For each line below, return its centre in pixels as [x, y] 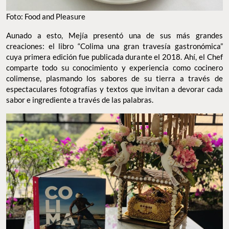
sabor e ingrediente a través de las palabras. [80, 99]
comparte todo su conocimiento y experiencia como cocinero [114, 67]
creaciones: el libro [40, 46]
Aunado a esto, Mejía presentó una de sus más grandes [114, 35]
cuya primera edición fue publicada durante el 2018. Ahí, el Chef [114, 56]
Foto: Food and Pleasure [46, 16]
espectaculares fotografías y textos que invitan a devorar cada [114, 89]
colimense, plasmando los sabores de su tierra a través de [114, 78]
